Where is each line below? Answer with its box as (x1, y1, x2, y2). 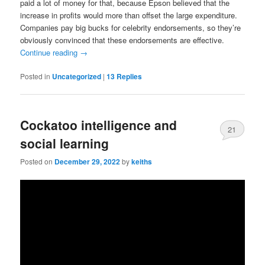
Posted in (20, 70, 51, 81)
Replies (115, 70, 143, 82)
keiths (131, 156, 153, 167)
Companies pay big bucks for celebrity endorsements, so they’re (20, 21, 241, 33)
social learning (20, 134, 109, 153)
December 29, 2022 (54, 156, 121, 167)
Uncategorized (52, 70, 102, 82)
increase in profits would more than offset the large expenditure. (20, 9, 238, 21)
